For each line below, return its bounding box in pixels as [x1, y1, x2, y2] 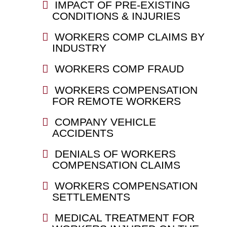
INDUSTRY [52, 42, 106, 54]
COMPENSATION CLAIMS [52, 159, 180, 171]
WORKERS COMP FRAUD [54, 63, 184, 75]
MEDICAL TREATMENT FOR [54, 212, 195, 224]
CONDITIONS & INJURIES [52, 10, 180, 22]
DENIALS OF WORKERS [54, 148, 176, 160]
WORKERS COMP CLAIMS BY [54, 31, 205, 43]
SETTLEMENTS [52, 191, 130, 203]
